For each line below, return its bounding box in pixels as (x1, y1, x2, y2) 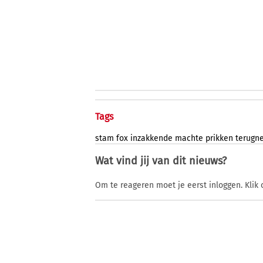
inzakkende (130, 133, 173, 144)
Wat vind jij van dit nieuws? (95, 154, 227, 168)
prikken (205, 133, 233, 144)
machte (175, 133, 203, 144)
